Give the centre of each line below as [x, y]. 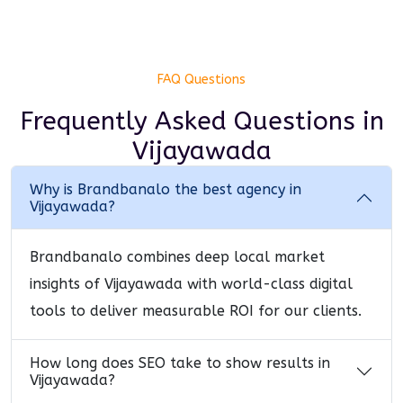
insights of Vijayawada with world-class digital [191, 284]
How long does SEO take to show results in [180, 363]
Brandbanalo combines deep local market [177, 257]
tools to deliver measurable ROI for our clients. [196, 311]
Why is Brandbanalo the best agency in [166, 189]
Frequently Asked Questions [191, 121]
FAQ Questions [201, 80]
